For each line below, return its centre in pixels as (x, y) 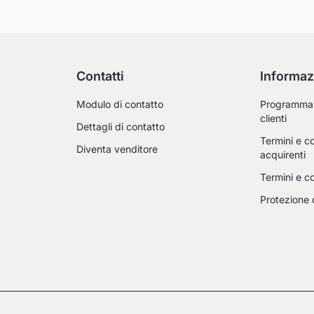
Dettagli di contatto (121, 127)
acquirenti (282, 155)
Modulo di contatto (120, 104)
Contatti (101, 76)
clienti (273, 118)
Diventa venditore (117, 149)
